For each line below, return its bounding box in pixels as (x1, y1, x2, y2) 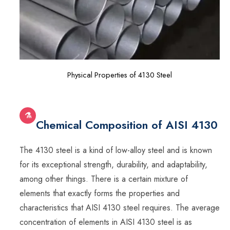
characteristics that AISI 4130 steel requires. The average (20, 202, 220, 214)
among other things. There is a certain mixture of (20, 173, 188, 185)
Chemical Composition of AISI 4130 (36, 117, 218, 133)
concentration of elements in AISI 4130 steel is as (20, 216, 192, 228)
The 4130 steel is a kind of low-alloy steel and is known (20, 144, 212, 157)
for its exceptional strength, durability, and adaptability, (20, 159, 207, 171)
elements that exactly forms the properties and (20, 187, 180, 200)
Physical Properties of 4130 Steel (67, 69, 172, 80)
